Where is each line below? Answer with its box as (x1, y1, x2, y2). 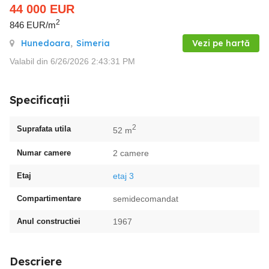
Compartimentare (17, 193, 81, 203)
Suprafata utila (17, 124, 71, 133)
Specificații (10, 92, 70, 107)
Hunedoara (21, 37, 70, 49)
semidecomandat (113, 193, 178, 204)
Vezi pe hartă (192, 37, 250, 49)
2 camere (113, 148, 149, 158)
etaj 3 (113, 171, 134, 181)
